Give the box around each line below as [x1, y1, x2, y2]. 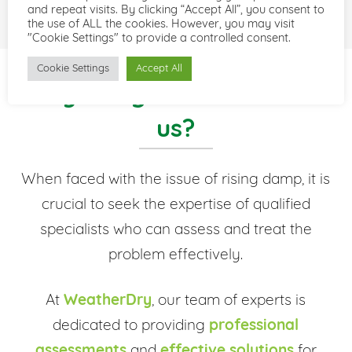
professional [209, 318, 299, 334]
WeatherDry [64, 293, 152, 309]
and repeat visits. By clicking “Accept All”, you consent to [27, 5, 324, 16]
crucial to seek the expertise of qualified [41, 198, 310, 214]
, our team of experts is [152, 293, 306, 309]
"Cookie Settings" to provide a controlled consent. [27, 33, 291, 45]
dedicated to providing [53, 318, 210, 334]
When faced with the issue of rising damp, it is [21, 173, 331, 189]
